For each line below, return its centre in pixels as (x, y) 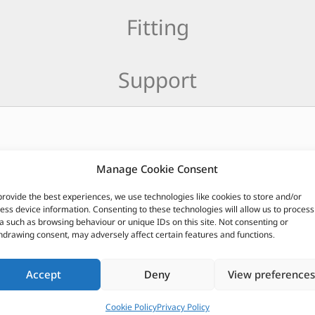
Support (157, 80)
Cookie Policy (131, 307)
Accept (43, 274)
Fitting (157, 27)
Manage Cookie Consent (157, 168)
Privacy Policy (183, 307)
